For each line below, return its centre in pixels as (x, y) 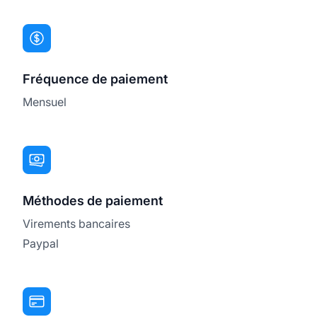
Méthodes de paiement (93, 200)
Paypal (41, 243)
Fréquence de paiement (95, 79)
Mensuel (45, 102)
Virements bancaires (76, 223)
